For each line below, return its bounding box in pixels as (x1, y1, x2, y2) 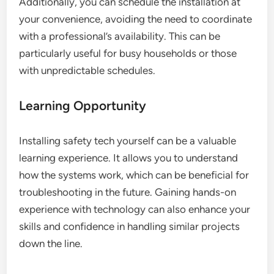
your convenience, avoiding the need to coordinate (19, 12, 253, 25)
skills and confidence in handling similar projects (19, 220, 240, 232)
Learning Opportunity (19, 97, 147, 113)
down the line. (19, 237, 83, 250)
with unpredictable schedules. (19, 64, 156, 76)
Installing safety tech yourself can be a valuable (19, 134, 237, 147)
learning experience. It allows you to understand (19, 151, 239, 164)
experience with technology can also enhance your (19, 202, 251, 215)
